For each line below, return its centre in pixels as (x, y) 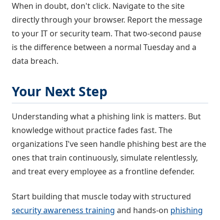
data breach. (35, 61)
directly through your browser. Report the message (107, 19)
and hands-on (143, 210)
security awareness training (63, 210)
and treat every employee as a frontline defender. (103, 172)
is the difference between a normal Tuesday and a (104, 47)
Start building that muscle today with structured (101, 196)
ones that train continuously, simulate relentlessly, (105, 158)
